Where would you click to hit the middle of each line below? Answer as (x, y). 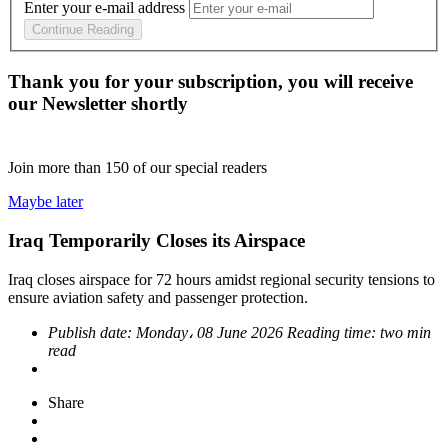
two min (405, 332)
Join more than (56, 168)
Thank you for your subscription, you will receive (210, 82)
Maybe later (45, 202)
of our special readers (200, 168)
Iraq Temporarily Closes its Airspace (156, 240)
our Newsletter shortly (98, 104)
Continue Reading (83, 30)
